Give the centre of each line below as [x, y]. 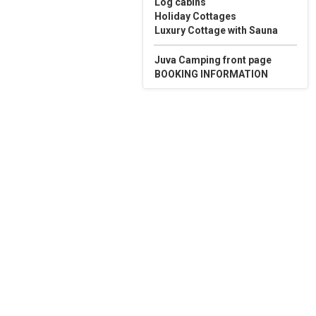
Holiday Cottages [195, 16]
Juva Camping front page [213, 60]
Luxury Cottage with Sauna [216, 30]
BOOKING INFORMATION [211, 74]
